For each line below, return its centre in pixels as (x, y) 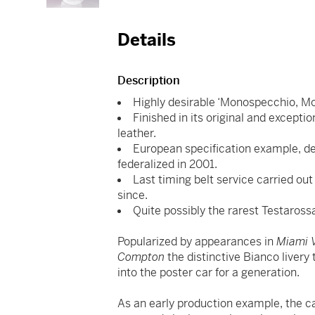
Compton (141, 257)
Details (147, 40)
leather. (137, 134)
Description (149, 81)
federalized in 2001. (168, 165)
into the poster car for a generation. (209, 273)
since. (133, 195)
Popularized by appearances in (197, 242)
